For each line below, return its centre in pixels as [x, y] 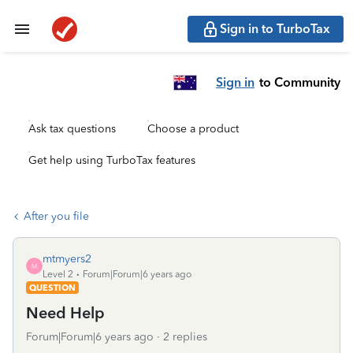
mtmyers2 [67, 259]
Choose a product [193, 129]
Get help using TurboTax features [112, 160]
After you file [56, 216]
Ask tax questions [72, 129]
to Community [300, 82]
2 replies [185, 337]
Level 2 [58, 274]
